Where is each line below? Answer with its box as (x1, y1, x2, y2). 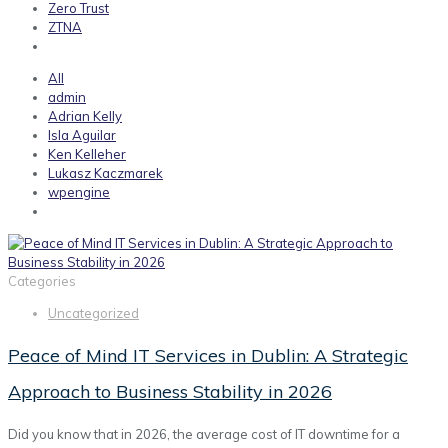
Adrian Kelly (48, 108, 122, 125)
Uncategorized (48, 305, 139, 322)
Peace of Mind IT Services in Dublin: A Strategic (8, 344, 408, 368)
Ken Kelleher (48, 146, 126, 163)
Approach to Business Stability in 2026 (8, 380, 332, 404)
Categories (8, 273, 76, 290)
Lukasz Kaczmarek (48, 165, 163, 182)
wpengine (48, 184, 110, 201)
